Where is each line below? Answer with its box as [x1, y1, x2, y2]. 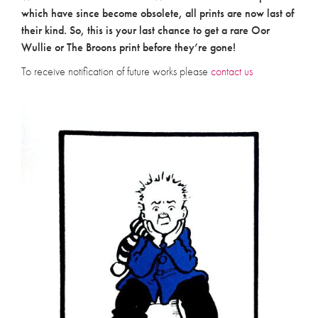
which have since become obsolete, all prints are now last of [21, 6, 294, 20]
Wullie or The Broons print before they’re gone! [21, 40, 236, 54]
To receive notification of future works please [21, 65, 211, 78]
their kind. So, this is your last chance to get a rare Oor [21, 23, 270, 37]
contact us [211, 65, 253, 78]
